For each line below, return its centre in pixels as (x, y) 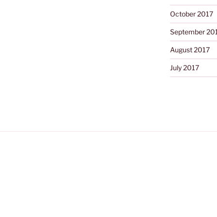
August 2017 (190, 50)
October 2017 (191, 14)
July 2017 (184, 68)
